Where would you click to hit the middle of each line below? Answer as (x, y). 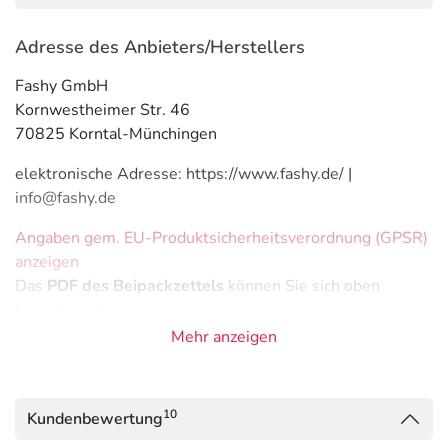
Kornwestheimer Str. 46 (102, 110)
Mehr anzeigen (224, 337)
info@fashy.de (65, 198)
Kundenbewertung (95, 419)
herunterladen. (68, 310)
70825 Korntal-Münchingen (116, 134)
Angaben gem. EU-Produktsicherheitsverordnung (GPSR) (221, 238)
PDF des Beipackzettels (135, 286)
